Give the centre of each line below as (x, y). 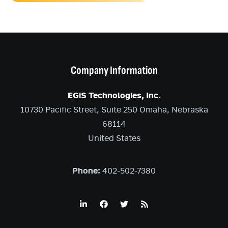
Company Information (114, 70)
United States (114, 138)
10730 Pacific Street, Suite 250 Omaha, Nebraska (114, 110)
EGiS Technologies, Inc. (114, 96)
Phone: (86, 171)
